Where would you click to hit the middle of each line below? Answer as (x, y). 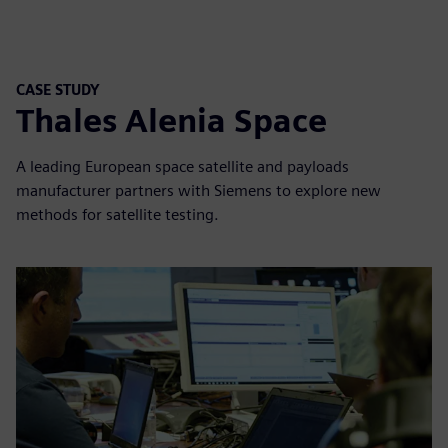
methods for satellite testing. (117, 215)
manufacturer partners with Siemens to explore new (198, 191)
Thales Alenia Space (171, 121)
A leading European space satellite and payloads (182, 167)
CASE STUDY (58, 89)
